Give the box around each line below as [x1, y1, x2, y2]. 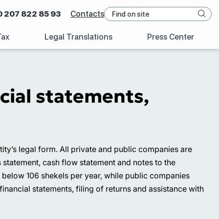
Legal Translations [44, 32, 112, 42]
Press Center [147, 32, 195, 42]
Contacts [70, 9, 104, 19]
